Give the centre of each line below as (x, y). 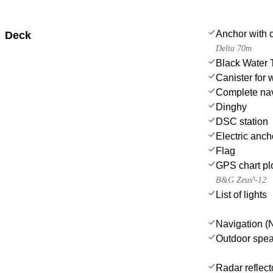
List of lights (241, 194)
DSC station (242, 121)
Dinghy (231, 107)
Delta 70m (234, 48)
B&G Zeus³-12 (241, 180)
